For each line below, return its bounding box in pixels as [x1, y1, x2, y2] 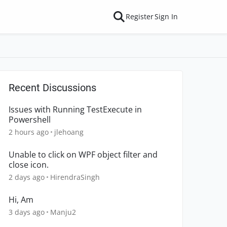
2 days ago [9, 172, 45, 182]
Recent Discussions [9, 82, 96, 94]
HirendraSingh [50, 172, 100, 182]
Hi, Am [9, 194, 33, 205]
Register [126, 12, 154, 21]
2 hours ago [9, 127, 49, 137]
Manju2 [50, 207, 76, 217]
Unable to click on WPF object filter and [9, 149, 158, 160]
